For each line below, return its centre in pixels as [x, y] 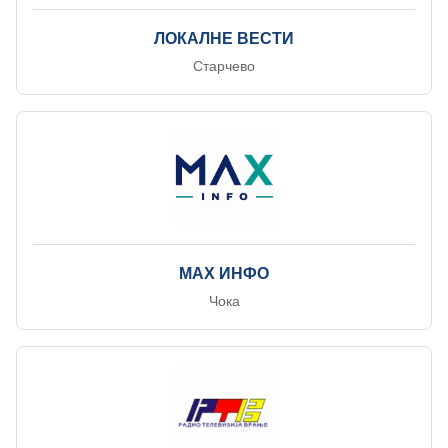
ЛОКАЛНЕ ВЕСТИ [224, 38]
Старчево [224, 66]
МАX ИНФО [224, 273]
